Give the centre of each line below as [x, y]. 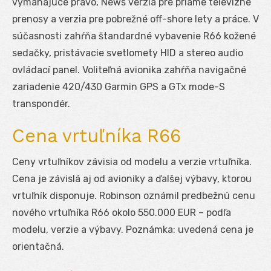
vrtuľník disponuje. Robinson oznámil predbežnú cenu [134, 195]
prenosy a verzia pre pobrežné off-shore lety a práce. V [135, 19]
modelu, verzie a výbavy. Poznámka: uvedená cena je [133, 229]
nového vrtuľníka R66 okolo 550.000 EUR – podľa [122, 212]
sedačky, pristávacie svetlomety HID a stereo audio [128, 53]
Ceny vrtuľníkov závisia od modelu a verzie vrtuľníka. [132, 162]
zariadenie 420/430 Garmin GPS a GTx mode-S [119, 87]
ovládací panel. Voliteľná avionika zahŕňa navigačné [129, 70]
